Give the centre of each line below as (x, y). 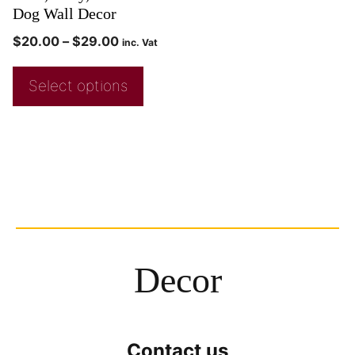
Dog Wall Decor (65, 14)
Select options (78, 86)
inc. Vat (140, 43)
